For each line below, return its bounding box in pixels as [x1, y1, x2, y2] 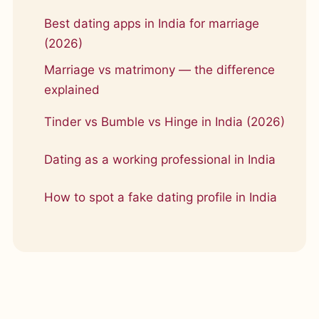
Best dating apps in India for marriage [44, 16, 259, 31]
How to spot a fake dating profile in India [44, 190, 277, 204]
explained [44, 83, 100, 97]
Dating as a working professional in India [44, 152, 276, 167]
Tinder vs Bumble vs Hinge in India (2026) [44, 115, 285, 129]
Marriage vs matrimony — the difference [44, 63, 275, 77]
